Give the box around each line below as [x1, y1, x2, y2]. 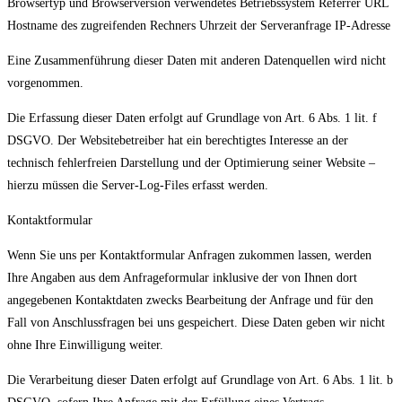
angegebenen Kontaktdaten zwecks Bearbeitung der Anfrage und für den [7, 293, 373, 308]
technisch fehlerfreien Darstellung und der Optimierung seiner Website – [7, 156, 375, 170]
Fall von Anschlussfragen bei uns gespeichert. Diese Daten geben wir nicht [7, 316, 385, 330]
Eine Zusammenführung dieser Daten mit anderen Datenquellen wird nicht [7, 54, 386, 68]
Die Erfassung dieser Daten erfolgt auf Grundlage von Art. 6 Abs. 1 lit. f [7, 111, 377, 126]
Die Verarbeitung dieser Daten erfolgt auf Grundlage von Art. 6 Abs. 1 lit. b [7, 373, 393, 388]
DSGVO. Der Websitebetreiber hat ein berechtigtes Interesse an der [7, 134, 348, 148]
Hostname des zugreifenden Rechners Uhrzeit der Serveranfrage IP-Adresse [7, 19, 390, 33]
